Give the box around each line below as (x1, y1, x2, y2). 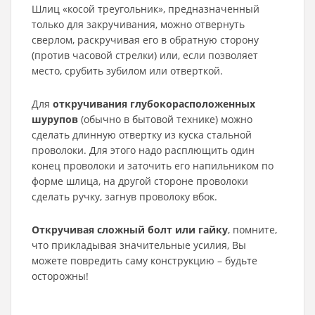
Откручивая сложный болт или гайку (32, 223, 228, 236)
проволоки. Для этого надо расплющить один (32, 143, 255, 157)
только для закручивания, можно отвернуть (32, 18, 245, 31)
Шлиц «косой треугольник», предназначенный (32, 2, 259, 15)
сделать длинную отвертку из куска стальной (32, 128, 252, 141)
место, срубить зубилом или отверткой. (32, 64, 223, 77)
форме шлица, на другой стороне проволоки (32, 174, 248, 188)
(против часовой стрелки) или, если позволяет (32, 49, 258, 62)
